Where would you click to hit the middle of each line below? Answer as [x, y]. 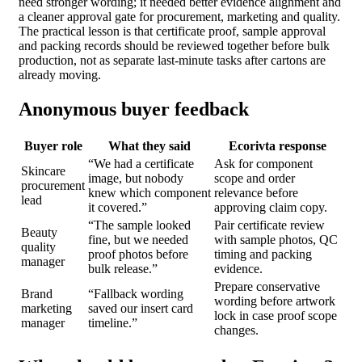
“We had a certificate [141, 163]
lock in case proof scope [276, 315]
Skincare [43, 170]
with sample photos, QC [276, 239]
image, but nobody [136, 178]
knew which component [149, 192]
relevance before [256, 192]
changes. [236, 330]
